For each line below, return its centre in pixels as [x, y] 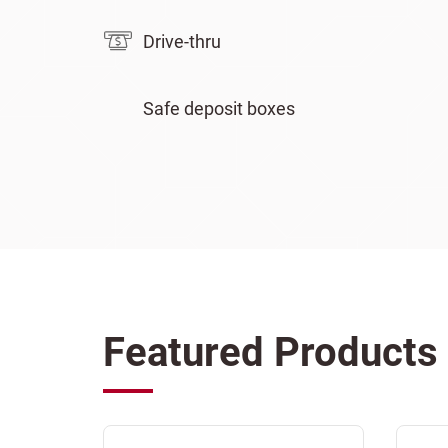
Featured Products [270, 352]
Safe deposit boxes [219, 108]
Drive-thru [182, 41]
